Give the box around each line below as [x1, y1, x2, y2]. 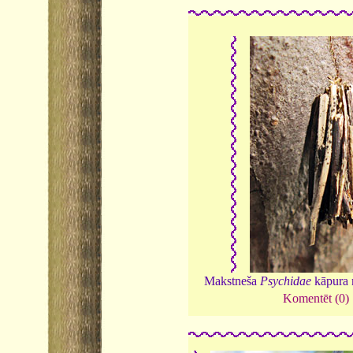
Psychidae [260, 274, 311, 288]
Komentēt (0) [283, 292, 349, 306]
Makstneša [204, 274, 260, 288]
